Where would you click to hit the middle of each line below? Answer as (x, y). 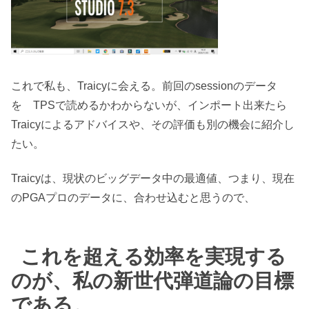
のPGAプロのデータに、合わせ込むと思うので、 (133, 198)
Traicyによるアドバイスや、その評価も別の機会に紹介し (153, 124)
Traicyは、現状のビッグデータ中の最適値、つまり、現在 (153, 178)
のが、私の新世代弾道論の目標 (152, 280)
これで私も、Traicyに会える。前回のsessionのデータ (144, 86)
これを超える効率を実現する (154, 256)
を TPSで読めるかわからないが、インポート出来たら (149, 105)
